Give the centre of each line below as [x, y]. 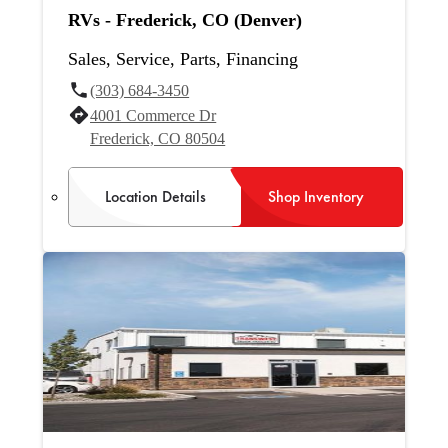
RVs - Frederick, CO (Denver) [185, 20]
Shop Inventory [316, 196]
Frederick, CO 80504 [158, 138]
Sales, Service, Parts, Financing [183, 59]
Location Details [155, 196]
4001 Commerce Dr [153, 115]
